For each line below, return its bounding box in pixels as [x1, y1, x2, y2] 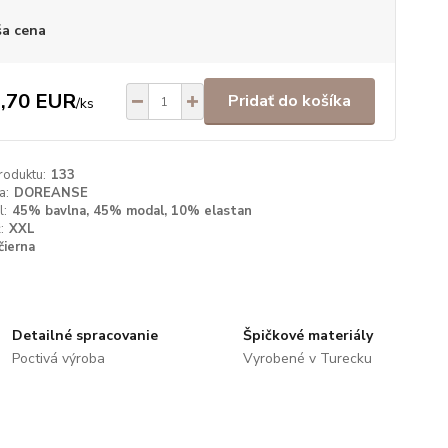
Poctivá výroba [12, 349, 106, 368]
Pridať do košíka [227, 90, 351, 112]
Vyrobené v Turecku [242, 349, 372, 368]
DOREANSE [13, 184, 88, 202]
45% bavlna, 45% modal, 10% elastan [11, 202, 252, 220]
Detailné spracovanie [12, 326, 159, 345]
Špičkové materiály [242, 326, 373, 345]
